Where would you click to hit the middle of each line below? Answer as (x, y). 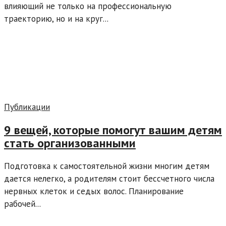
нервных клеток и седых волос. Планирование (94, 191)
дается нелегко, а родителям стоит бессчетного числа (109, 179)
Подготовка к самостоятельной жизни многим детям (107, 166)
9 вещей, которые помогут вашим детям (113, 130)
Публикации (27, 107)
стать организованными (70, 143)
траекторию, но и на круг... (56, 19)
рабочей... (22, 204)
